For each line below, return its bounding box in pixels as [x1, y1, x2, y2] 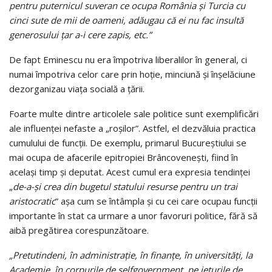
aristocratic [9, 194, 55, 207]
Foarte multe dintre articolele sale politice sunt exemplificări [9, 107, 259, 120]
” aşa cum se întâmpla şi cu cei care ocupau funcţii [55, 194, 257, 207]
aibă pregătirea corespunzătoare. [9, 223, 149, 236]
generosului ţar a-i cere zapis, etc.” [9, 28, 151, 41]
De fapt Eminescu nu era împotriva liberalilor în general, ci [9, 53, 247, 66]
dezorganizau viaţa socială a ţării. [9, 82, 144, 95]
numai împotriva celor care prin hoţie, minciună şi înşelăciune [9, 67, 256, 80]
